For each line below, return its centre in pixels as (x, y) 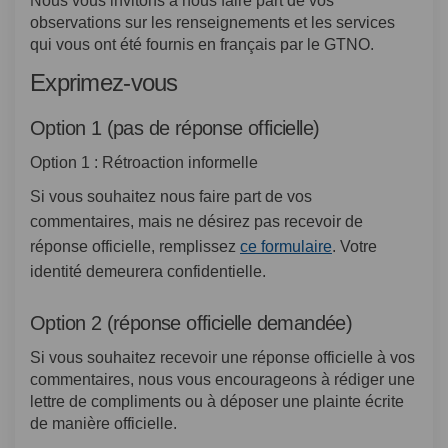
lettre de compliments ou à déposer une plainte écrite (217, 401)
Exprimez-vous (104, 83)
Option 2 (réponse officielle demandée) (191, 322)
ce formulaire (286, 246)
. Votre (354, 246)
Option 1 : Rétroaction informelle (144, 162)
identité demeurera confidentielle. (148, 271)
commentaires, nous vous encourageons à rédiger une (222, 379)
